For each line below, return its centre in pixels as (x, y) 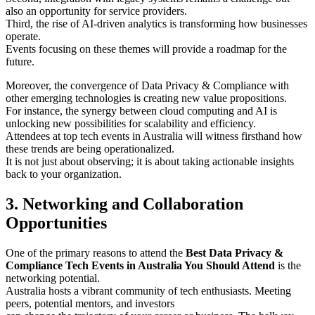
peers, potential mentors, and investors (90, 303)
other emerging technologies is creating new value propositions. (146, 98)
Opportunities (56, 223)
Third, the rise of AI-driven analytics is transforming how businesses (156, 24)
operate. (23, 37)
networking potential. (53, 278)
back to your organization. (64, 174)
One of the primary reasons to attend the (96, 252)
